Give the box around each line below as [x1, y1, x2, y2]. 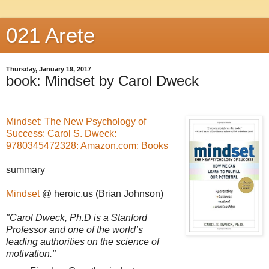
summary [6, 164, 45, 175]
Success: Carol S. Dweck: [6, 128, 116, 139]
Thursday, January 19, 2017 [6, 65, 91, 73]
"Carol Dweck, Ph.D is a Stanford [6, 212, 147, 223]
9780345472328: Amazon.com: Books [6, 140, 168, 151]
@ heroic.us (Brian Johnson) [40, 188, 163, 199]
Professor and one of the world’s [6, 224, 143, 235]
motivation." [6, 248, 56, 259]
